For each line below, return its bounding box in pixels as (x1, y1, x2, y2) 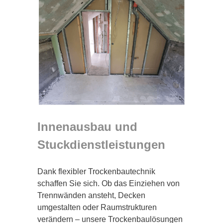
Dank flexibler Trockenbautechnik (37, 167, 155, 176)
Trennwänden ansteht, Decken (37, 191, 145, 200)
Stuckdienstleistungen (37, 137, 165, 151)
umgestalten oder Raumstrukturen (37, 203, 157, 212)
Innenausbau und (37, 119, 137, 133)
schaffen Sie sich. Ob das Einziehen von (37, 179, 180, 188)
